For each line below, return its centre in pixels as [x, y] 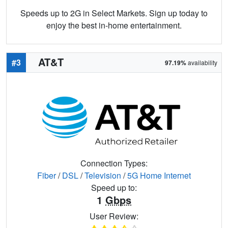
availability [202, 63]
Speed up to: [114, 188]
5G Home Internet [159, 176]
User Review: [114, 216]
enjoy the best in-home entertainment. [114, 25]
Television [103, 176]
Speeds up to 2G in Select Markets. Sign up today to [114, 13]
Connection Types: [114, 163]
